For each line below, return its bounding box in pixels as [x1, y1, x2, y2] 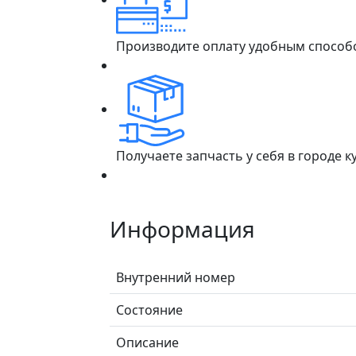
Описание [116, 333, 179, 351]
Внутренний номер [116, 268, 235, 286]
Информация [110, 213, 255, 244]
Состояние [116, 300, 183, 319]
